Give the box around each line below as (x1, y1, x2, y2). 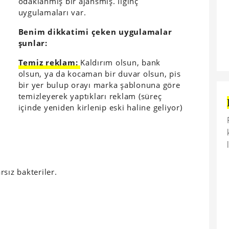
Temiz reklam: (18, 57, 78, 67)
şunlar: (18, 38, 48, 48)
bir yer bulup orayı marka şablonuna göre (18, 80, 180, 90)
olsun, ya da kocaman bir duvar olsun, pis (18, 68, 181, 79)
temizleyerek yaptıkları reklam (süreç (18, 91, 162, 101)
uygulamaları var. (18, 7, 86, 17)
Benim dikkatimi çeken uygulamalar (18, 27, 172, 37)
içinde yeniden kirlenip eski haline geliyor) (18, 102, 182, 112)
